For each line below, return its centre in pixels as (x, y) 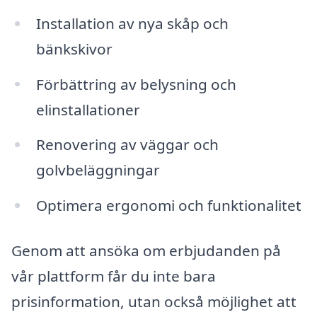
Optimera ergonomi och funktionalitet (168, 206)
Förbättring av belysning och (136, 84)
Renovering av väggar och (127, 145)
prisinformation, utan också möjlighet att (154, 301)
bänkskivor (74, 48)
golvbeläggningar (98, 170)
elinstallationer (88, 109)
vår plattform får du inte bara (114, 276)
